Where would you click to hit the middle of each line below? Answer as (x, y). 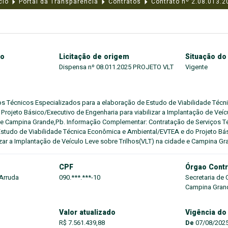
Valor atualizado (87, 212)
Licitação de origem (94, 57)
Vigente (196, 67)
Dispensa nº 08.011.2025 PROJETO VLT (116, 67)
